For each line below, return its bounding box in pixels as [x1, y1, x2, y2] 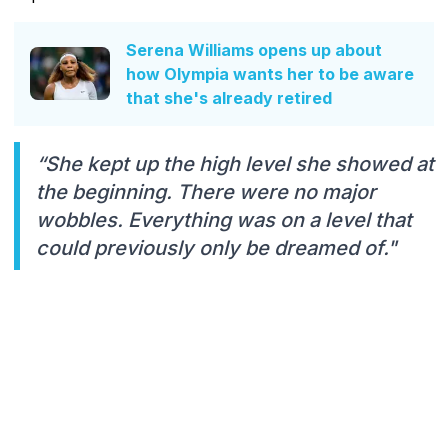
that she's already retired [126, 87, 332, 108]
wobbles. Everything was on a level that [36, 207, 412, 232]
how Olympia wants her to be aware [126, 63, 414, 84]
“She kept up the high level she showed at [36, 151, 434, 176]
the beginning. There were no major [36, 179, 376, 204]
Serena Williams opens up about [126, 39, 382, 60]
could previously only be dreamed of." [36, 235, 397, 260]
